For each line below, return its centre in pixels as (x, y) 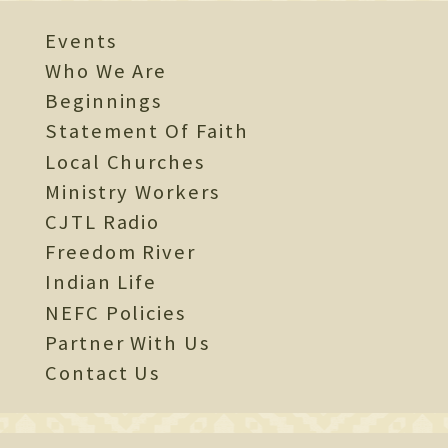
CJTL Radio (103, 221)
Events (81, 40)
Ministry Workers (132, 191)
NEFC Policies (115, 312)
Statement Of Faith (147, 131)
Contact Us (103, 373)
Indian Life (101, 282)
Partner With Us (127, 342)
